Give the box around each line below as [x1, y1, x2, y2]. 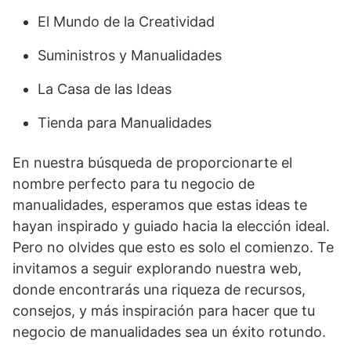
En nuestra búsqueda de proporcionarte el [13, 154, 292, 171]
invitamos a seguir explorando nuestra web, [13, 259, 302, 277]
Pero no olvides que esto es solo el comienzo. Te [13, 238, 334, 255]
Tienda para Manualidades [38, 114, 212, 131]
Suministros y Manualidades [38, 46, 222, 63]
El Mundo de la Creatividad [38, 13, 215, 30]
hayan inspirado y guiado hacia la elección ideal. [13, 217, 330, 234]
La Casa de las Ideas [38, 80, 172, 97]
